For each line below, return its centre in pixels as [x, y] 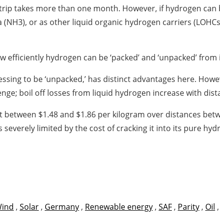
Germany [62, 207]
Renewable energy [119, 207]
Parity [189, 207]
